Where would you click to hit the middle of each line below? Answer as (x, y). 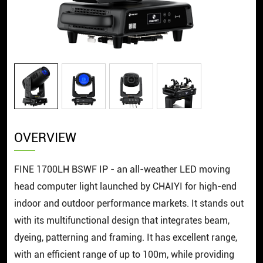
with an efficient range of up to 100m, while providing (124, 255)
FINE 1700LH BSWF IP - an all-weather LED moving (122, 170)
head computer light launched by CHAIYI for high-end (125, 187)
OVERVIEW (45, 138)
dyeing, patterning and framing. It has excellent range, (125, 238)
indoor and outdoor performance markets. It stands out (129, 204)
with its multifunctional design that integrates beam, (122, 221)
